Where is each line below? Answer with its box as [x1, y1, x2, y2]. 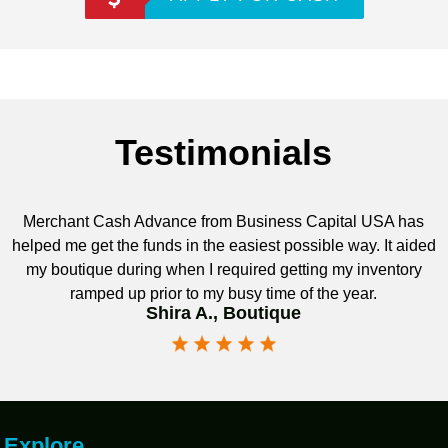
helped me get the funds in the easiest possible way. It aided [11, 237, 436, 255]
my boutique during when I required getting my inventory [25, 261, 422, 279]
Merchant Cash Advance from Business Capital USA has [23, 213, 425, 231]
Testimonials [115, 132, 333, 174]
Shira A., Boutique [146, 303, 302, 324]
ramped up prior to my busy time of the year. [70, 285, 378, 303]
